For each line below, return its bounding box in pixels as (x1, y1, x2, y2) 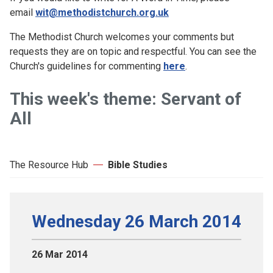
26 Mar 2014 (32, 248, 88, 260)
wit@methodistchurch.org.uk (35, 6, 169, 18)
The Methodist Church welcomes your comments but (10, 30, 234, 43)
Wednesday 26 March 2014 (32, 211, 241, 232)
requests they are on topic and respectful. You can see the (10, 45, 257, 57)
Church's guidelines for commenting (10, 60, 163, 72)
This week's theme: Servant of (10, 88, 241, 109)
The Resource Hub (10, 158, 88, 171)
